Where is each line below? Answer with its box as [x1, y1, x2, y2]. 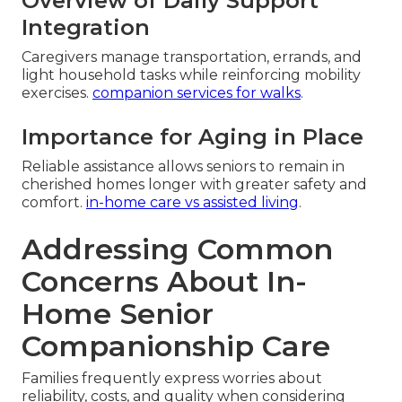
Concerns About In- [22, 264, 307, 300]
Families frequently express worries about [22, 370, 322, 388]
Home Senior [22, 296, 214, 332]
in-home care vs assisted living [86, 194, 299, 212]
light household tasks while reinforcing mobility [22, 66, 361, 84]
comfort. [22, 194, 86, 212]
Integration [22, 14, 150, 41]
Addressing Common [22, 232, 333, 267]
